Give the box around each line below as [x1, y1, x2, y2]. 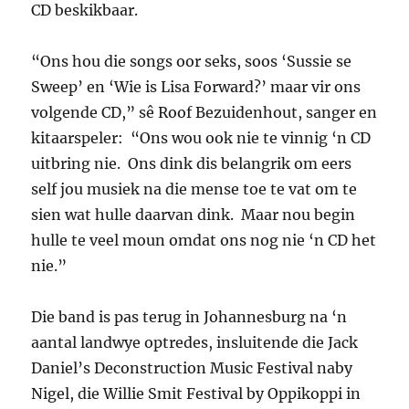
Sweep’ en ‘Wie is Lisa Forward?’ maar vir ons [31, 78, 362, 97]
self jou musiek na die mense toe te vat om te [31, 180, 358, 199]
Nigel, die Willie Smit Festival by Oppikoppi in [31, 384, 362, 404]
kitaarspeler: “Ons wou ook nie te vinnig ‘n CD [31, 129, 372, 148]
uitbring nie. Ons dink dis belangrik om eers [31, 154, 352, 173]
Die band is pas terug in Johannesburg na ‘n [31, 308, 348, 327]
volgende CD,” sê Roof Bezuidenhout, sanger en [31, 103, 378, 122]
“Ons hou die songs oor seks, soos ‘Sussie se [31, 52, 352, 71]
